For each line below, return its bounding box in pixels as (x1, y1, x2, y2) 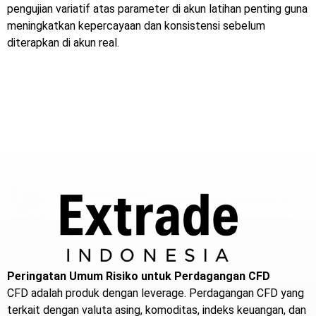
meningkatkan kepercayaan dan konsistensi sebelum (7, 19, 265, 33)
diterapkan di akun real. (7, 36, 119, 50)
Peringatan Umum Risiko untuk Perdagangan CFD (7, 269, 270, 283)
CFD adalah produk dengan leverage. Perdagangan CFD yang (7, 286, 304, 300)
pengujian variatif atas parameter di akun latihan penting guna (7, 2, 308, 16)
